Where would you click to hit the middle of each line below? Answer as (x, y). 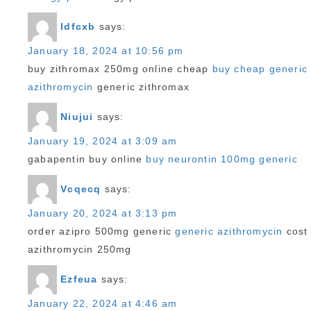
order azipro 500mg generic (102, 231)
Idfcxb (78, 26)
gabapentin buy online (87, 159)
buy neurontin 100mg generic (222, 159)
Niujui (77, 116)
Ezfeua (79, 279)
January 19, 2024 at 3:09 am (103, 141)
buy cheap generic (260, 69)
